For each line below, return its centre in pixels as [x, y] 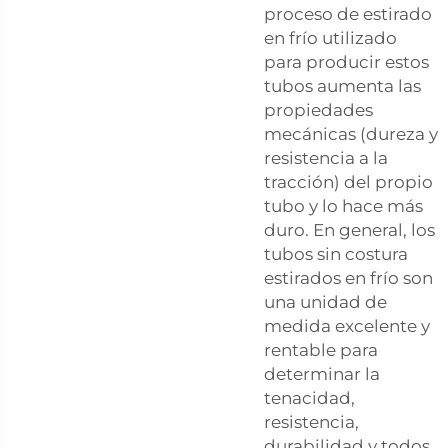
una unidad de [325, 301]
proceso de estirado [348, 13]
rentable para [321, 349]
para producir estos [346, 61]
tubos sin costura [336, 253]
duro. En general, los [349, 229]
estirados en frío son [348, 277]
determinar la [322, 373]
